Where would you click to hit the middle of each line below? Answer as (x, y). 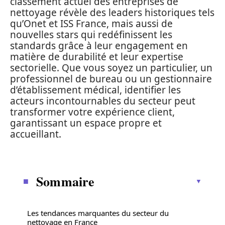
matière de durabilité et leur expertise (97, 57)
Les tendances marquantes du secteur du (98, 213)
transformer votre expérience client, (92, 112)
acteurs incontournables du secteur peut (103, 101)
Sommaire (66, 181)
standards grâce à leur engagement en (99, 46)
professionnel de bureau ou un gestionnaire (111, 79)
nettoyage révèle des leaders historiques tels (112, 13)
